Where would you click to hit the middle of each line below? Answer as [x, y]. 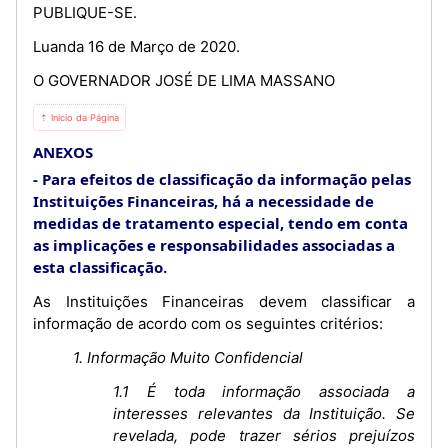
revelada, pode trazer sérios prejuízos [264, 435]
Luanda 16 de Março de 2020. [136, 46]
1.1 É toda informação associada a [264, 391]
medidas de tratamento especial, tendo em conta [220, 223]
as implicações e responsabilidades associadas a [214, 245]
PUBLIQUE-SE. [85, 12]
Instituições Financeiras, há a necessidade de [203, 201]
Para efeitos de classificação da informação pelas [226, 179]
